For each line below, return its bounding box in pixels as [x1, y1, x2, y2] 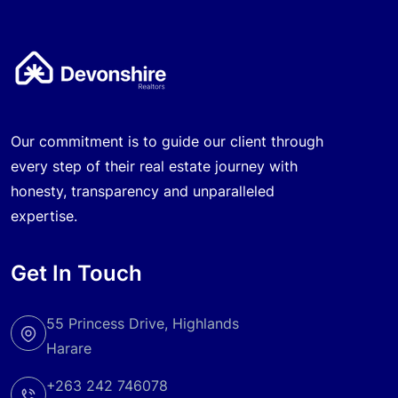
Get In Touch [11, 260, 142, 287]
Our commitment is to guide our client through [11, 132, 323, 151]
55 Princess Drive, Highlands [46, 314, 239, 333]
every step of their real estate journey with [11, 157, 298, 176]
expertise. [11, 207, 77, 226]
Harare [46, 339, 92, 358]
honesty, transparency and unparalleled [11, 182, 275, 201]
